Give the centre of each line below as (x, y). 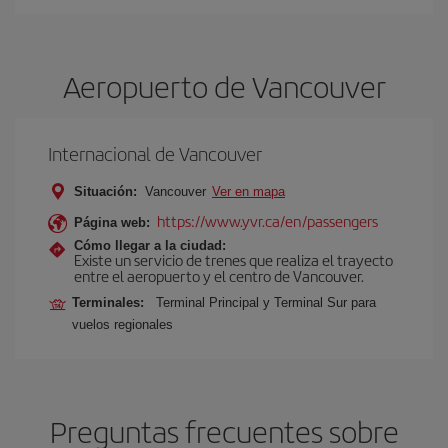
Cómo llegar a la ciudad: (150, 245)
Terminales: (112, 302)
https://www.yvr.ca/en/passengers (267, 220)
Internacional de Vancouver (155, 153)
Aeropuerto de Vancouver (224, 86)
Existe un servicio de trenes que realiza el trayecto (233, 259)
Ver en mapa (248, 191)
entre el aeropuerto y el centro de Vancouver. (219, 275)
